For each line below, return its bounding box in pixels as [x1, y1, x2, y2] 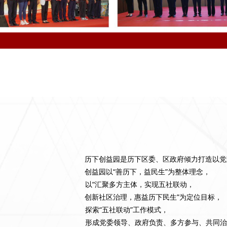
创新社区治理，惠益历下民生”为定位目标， [85, 192, 222, 202]
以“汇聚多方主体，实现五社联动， [85, 179, 194, 189]
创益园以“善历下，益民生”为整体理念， [85, 167, 210, 176]
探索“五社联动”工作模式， [85, 205, 168, 214]
